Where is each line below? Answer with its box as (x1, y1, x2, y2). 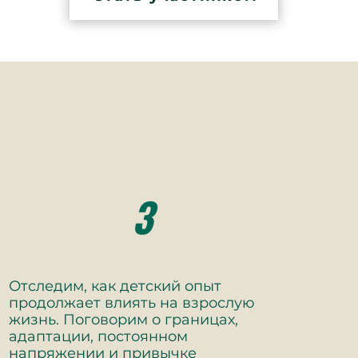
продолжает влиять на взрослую (9, 294, 255, 312)
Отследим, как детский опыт (9, 277, 221, 295)
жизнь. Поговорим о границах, (9, 311, 238, 328)
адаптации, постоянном (9, 328, 188, 345)
